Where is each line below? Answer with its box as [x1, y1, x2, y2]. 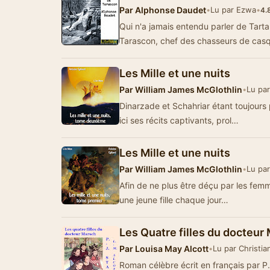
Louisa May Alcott [133, 243, 209, 254]
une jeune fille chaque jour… [119, 195, 228, 205]
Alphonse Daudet [133, 5, 206, 15]
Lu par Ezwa [210, 5, 256, 14]
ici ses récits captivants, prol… [119, 115, 239, 125]
